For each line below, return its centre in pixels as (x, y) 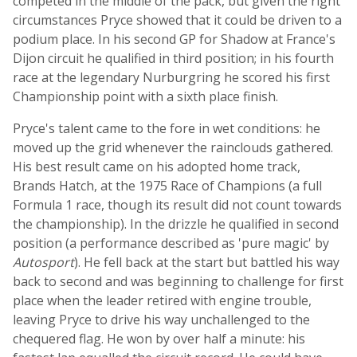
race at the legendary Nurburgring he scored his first (171, 77)
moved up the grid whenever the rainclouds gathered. (173, 147)
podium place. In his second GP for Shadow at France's (174, 39)
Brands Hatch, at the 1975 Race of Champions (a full (167, 186)
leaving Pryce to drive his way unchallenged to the (161, 320)
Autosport (43, 262)
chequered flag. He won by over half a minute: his (159, 339)
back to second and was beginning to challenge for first (178, 281)
